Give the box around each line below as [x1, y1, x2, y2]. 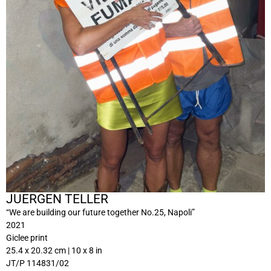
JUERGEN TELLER [6, 192, 108, 207]
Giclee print [6, 233, 48, 243]
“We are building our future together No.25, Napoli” [6, 207, 195, 218]
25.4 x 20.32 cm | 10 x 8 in [6, 246, 102, 256]
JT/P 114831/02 [6, 258, 69, 269]
